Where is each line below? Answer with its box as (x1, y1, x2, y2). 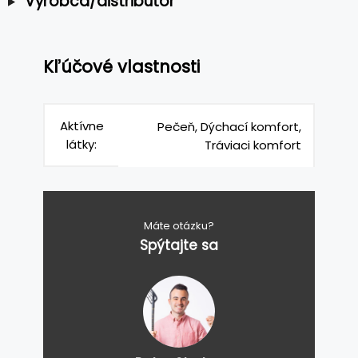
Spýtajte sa (140, 235, 218, 255)
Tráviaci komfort (205, 136, 301, 153)
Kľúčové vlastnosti (43, 55, 200, 79)
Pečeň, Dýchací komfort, (157, 117, 301, 135)
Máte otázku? (144, 217, 214, 233)
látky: (66, 135, 97, 153)
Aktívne (59, 117, 104, 134)
